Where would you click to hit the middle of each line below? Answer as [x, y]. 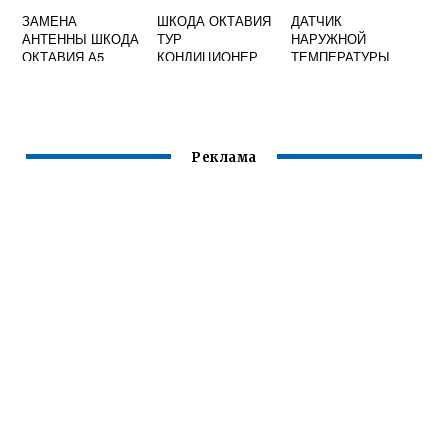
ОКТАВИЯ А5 [63, 57]
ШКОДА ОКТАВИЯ [213, 21]
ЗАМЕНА [50, 21]
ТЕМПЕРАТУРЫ [341, 57]
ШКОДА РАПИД [339, 75]
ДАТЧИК [317, 21]
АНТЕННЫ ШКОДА [81, 39]
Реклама [224, 158]
